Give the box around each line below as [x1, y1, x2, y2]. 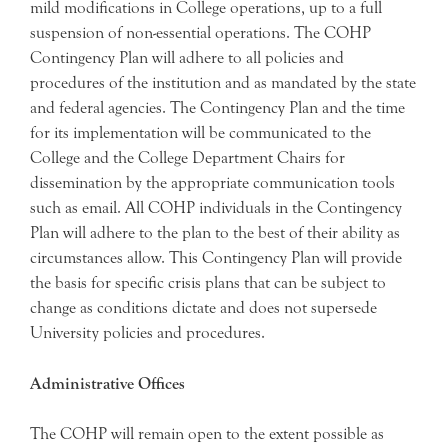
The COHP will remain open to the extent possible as [30, 424, 384, 443]
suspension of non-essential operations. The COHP [30, 23, 371, 42]
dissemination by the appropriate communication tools [30, 173, 395, 192]
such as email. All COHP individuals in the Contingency [30, 198, 402, 217]
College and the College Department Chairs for [30, 148, 345, 167]
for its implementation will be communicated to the [30, 123, 371, 142]
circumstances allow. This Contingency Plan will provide [30, 248, 402, 267]
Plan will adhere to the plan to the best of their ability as [30, 223, 400, 242]
